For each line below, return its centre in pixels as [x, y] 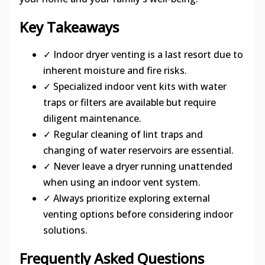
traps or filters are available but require [129, 102]
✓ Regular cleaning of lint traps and [123, 134]
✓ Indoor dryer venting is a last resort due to [143, 54]
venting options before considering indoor [138, 214]
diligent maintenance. [92, 118]
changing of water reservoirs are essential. [138, 150]
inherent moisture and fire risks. [115, 70]
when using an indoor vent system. [122, 182]
